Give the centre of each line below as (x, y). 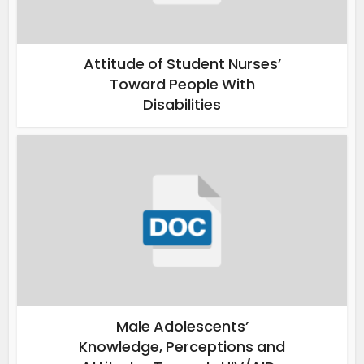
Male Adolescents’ (182, 327)
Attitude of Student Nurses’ (182, 64)
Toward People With (182, 84)
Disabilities (182, 105)
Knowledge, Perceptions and (182, 347)
